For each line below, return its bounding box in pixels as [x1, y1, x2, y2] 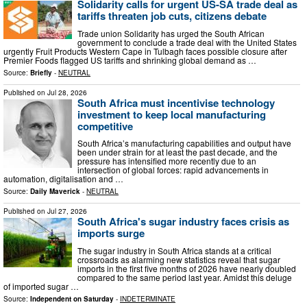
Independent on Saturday [30, 293, 114, 304]
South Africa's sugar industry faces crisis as [77, 214, 289, 230]
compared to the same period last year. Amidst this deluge [77, 271, 292, 283]
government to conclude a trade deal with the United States [77, 36, 297, 48]
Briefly [30, 67, 52, 77]
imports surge [77, 225, 145, 241]
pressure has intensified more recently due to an [77, 155, 256, 167]
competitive [77, 118, 133, 134]
